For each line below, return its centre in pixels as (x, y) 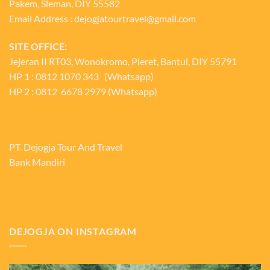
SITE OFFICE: (38, 46)
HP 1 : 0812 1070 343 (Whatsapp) (81, 77)
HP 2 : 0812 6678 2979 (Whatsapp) (83, 92)
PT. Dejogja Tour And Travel (66, 146)
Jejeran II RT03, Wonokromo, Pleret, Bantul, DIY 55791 (123, 61)
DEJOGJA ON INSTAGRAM (73, 231)
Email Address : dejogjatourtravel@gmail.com (102, 19)
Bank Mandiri (37, 162)
